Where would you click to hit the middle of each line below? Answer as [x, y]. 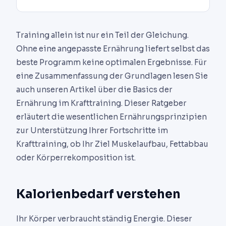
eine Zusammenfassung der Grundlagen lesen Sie [112, 76]
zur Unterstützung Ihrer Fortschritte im [92, 131]
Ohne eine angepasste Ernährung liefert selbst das [113, 49]
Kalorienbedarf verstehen [98, 194]
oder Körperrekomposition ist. [76, 158]
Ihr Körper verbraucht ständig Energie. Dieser [104, 219]
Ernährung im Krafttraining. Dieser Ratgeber [101, 103]
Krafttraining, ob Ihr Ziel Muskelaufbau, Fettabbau [112, 144]
